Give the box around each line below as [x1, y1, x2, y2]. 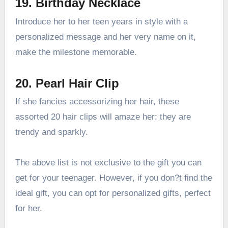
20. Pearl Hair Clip [15, 76, 119, 90]
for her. [15, 204, 42, 214]
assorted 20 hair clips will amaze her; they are [15, 112, 191, 122]
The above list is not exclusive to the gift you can [15, 158, 202, 168]
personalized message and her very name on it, [15, 32, 196, 42]
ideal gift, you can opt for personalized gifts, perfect [15, 188, 211, 198]
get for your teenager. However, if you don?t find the [15, 173, 212, 183]
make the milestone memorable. [15, 47, 137, 57]
